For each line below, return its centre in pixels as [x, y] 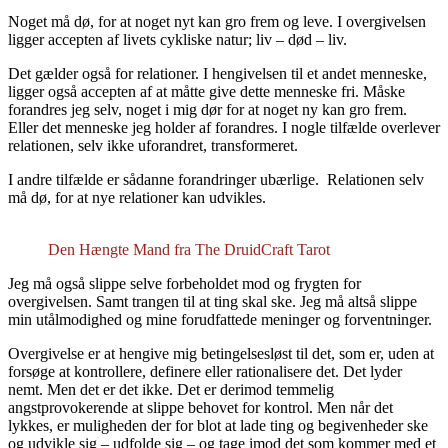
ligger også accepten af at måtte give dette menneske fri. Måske [206, 92]
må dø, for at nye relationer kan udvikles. [137, 198]
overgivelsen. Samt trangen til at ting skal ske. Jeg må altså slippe [212, 302]
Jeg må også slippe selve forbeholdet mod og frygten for [184, 284]
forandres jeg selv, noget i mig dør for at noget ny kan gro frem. [207, 110]
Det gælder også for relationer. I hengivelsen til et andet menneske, [217, 74]
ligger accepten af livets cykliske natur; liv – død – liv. [177, 40]
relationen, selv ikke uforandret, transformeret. [153, 146]
